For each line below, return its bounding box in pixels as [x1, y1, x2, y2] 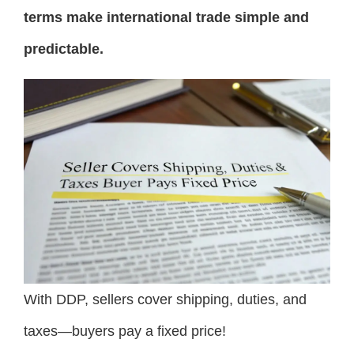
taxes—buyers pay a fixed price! [24, 323, 226, 340]
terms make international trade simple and [24, 9, 309, 26]
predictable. [24, 41, 104, 58]
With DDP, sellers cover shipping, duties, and [24, 292, 307, 308]
